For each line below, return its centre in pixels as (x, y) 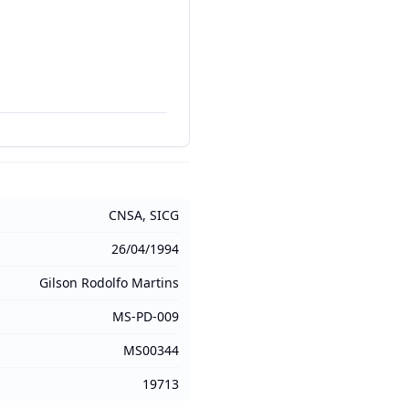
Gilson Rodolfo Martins (109, 283)
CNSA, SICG (144, 215)
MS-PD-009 (146, 316)
